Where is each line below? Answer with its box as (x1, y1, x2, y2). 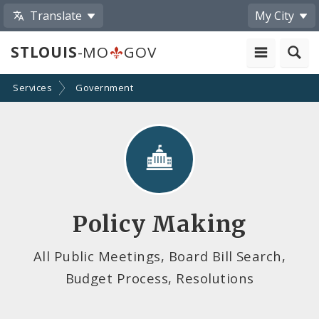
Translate (30, 7, 83, 23)
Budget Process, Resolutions (65, 268, 254, 287)
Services (13, 81, 53, 95)
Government (75, 81, 134, 95)
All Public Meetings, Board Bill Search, (33, 246, 286, 265)
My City (255, 7, 294, 23)
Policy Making (72, 209, 247, 239)
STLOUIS (11, 42, 78, 63)
